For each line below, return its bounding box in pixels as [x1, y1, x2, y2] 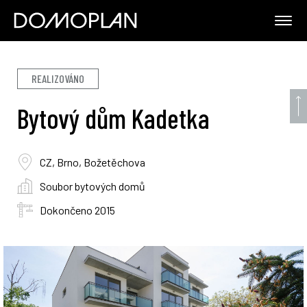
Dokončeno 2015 [40, 203, 115, 217]
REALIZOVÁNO [32, 72, 84, 85]
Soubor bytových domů [40, 179, 145, 193]
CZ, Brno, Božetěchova [40, 155, 145, 169]
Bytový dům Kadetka [17, 101, 210, 134]
